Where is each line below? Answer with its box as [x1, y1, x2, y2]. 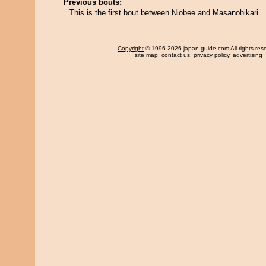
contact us [161, 52, 190, 58]
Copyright [118, 45, 144, 52]
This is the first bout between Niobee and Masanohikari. [69, 8, 261, 17]
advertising [232, 52, 262, 58]
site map [134, 52, 158, 58]
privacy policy [193, 52, 229, 58]
